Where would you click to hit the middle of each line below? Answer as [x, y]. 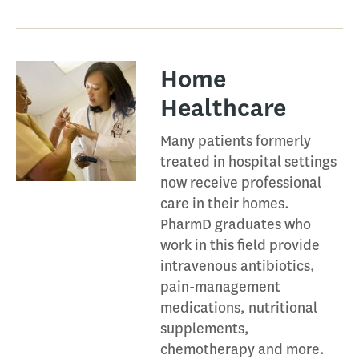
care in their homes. [225, 204]
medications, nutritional [239, 308]
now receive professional [241, 183]
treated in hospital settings [248, 162]
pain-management [220, 287]
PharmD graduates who [236, 224]
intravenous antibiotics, [238, 266]
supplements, [205, 329]
